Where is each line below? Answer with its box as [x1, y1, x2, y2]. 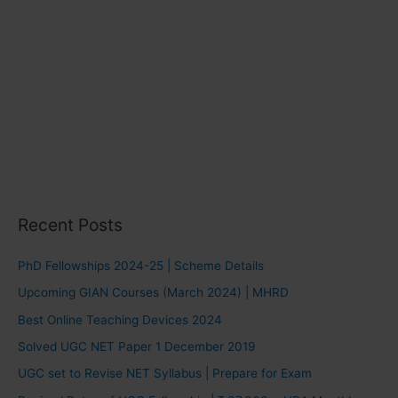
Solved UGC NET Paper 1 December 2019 [18, 339, 256, 354]
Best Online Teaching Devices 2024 [18, 312, 222, 327]
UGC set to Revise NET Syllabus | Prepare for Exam [18, 366, 312, 381]
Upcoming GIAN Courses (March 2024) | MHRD [18, 285, 289, 300]
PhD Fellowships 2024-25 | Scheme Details [18, 258, 264, 273]
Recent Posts [18, 213, 123, 235]
